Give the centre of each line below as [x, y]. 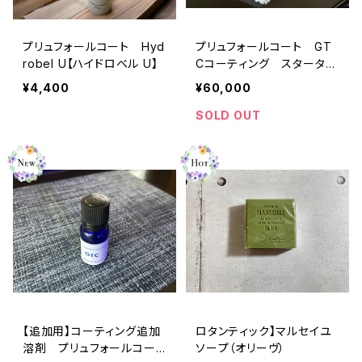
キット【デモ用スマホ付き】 [263, 80]
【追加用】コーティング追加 [92, 330]
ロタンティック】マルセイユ [264, 330]
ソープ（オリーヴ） [241, 347]
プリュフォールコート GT [264, 46]
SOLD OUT [228, 115]
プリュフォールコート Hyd [94, 46]
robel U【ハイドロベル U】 [90, 63]
